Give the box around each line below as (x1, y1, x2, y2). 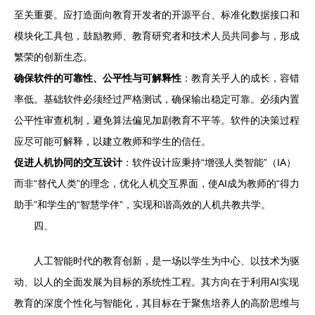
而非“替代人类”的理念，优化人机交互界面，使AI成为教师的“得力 (14, 178, 300, 189)
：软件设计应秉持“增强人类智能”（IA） (122, 157, 296, 168)
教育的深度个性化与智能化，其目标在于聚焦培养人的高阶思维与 (14, 297, 300, 309)
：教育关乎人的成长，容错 (181, 72, 300, 84)
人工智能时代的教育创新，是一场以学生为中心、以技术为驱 (34, 255, 300, 266)
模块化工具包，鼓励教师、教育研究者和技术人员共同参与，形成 (14, 30, 300, 41)
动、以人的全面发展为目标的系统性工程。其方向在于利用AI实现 (14, 276, 299, 288)
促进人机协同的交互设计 (14, 157, 122, 168)
